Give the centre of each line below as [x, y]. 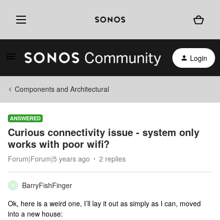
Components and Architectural [62, 89]
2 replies [112, 159]
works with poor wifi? [59, 144]
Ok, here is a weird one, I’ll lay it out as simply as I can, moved [104, 203]
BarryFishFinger [47, 185]
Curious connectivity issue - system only [104, 132]
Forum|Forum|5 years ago [49, 159]
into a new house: [35, 214]
